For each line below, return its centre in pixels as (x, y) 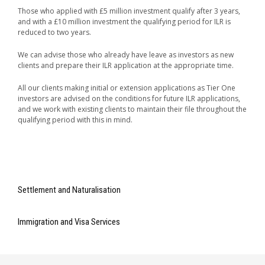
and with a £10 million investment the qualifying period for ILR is (124, 22)
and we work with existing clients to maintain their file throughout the (132, 109)
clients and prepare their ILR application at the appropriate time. (126, 65)
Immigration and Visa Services (69, 222)
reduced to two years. (54, 32)
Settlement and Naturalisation (69, 190)
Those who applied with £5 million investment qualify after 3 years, (129, 11)
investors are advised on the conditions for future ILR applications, (129, 98)
